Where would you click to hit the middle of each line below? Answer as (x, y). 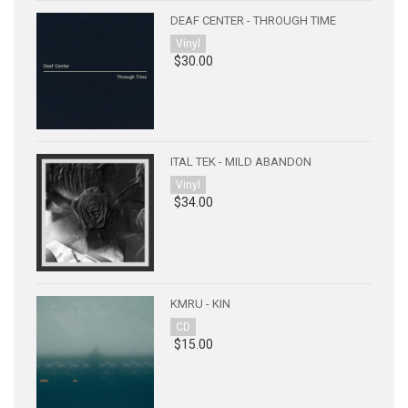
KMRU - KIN (201, 304)
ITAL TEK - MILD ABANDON (241, 162)
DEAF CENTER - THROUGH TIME (254, 20)
